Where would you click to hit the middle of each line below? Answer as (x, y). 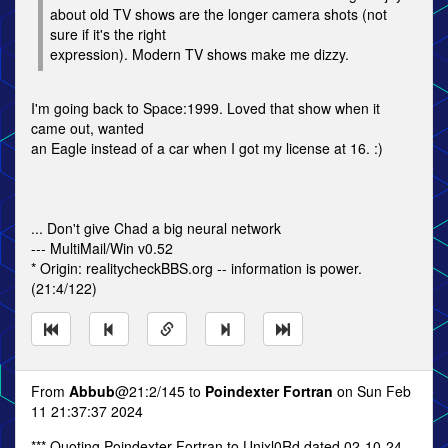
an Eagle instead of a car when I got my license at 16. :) (207, 148)
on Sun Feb (372, 391)
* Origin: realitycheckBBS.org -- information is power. (196, 268)
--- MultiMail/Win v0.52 (102, 248)
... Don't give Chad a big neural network (156, 228)
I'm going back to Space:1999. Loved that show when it (205, 108)
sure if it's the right (108, 34)
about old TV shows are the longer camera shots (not (218, 14)
